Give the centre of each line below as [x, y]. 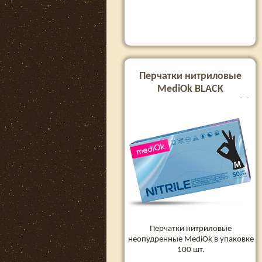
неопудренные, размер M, [190, 102]
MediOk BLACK [190, 89]
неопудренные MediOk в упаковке [191, 239]
